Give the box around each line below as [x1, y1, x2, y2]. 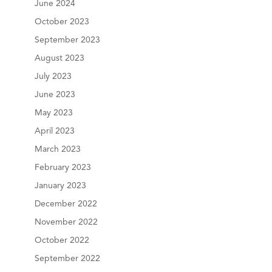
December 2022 [34, 200, 97, 208]
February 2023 [34, 163, 91, 172]
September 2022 [34, 254, 100, 263]
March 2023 [34, 145, 81, 154]
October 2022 [34, 236, 89, 245]
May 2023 [34, 109, 73, 117]
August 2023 [34, 54, 84, 63]
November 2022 [34, 218, 98, 226]
